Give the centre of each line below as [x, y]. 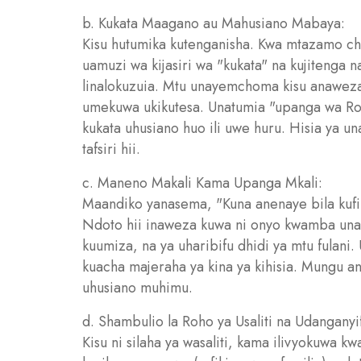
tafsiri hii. [111, 149]
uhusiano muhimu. [137, 288]
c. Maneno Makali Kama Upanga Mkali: [202, 183]
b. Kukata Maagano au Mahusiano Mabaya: [214, 23]
